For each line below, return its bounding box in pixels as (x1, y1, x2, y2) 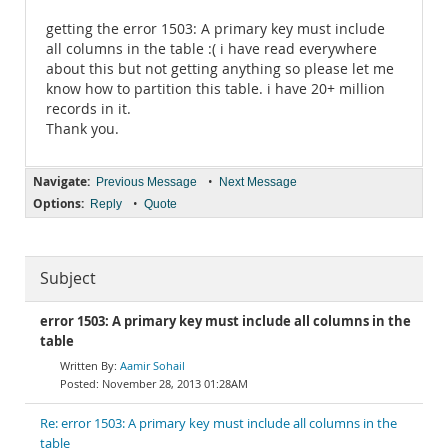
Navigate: (33, 173, 90, 190)
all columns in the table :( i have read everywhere (46, 40, 377, 58)
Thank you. (46, 120, 119, 138)
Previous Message (96, 175, 197, 189)
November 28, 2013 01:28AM (102, 376, 248, 391)
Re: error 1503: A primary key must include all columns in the (40, 415, 397, 432)
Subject (40, 268, 96, 289)
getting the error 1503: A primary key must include (46, 20, 385, 38)
